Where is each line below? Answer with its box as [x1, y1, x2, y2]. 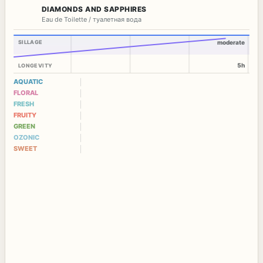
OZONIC [14, 133, 39, 142]
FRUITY [14, 111, 36, 120]
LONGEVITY [18, 62, 53, 69]
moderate [217, 39, 245, 46]
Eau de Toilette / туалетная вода [42, 15, 141, 24]
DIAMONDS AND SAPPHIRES [42, 5, 147, 14]
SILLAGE [18, 39, 43, 46]
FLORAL [14, 89, 38, 97]
